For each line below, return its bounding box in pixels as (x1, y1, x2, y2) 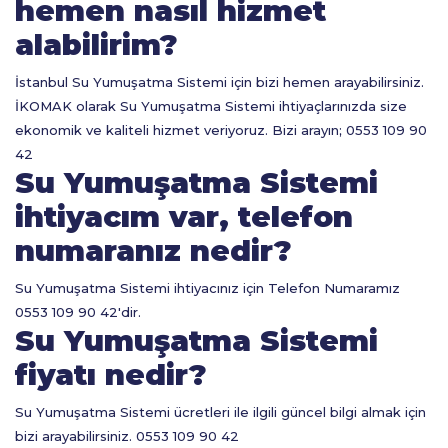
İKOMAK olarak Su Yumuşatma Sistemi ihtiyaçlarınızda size (15, 98, 407, 114)
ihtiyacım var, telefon (15, 199, 353, 234)
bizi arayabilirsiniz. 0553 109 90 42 (15, 428, 239, 444)
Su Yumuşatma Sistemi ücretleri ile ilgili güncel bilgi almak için (15, 404, 426, 420)
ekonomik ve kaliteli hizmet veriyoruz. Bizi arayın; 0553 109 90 (15, 122, 427, 138)
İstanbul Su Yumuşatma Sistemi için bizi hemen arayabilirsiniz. (15, 74, 424, 90)
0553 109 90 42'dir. (15, 304, 141, 320)
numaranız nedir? (15, 233, 292, 268)
